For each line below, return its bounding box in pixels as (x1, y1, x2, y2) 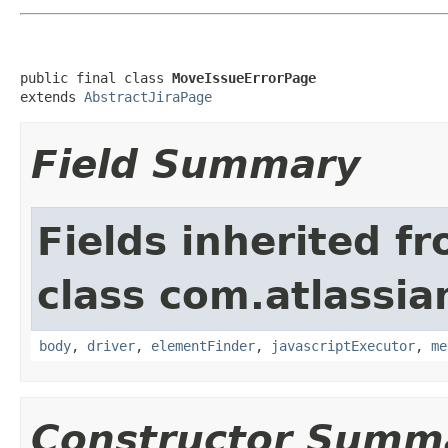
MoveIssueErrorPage (172, 69, 316, 86)
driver (87, 337, 135, 354)
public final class (20, 69, 172, 86)
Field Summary (31, 141, 360, 187)
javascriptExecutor (271, 337, 415, 354)
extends (20, 88, 84, 105)
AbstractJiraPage (84, 88, 212, 105)
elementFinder (151, 337, 255, 354)
